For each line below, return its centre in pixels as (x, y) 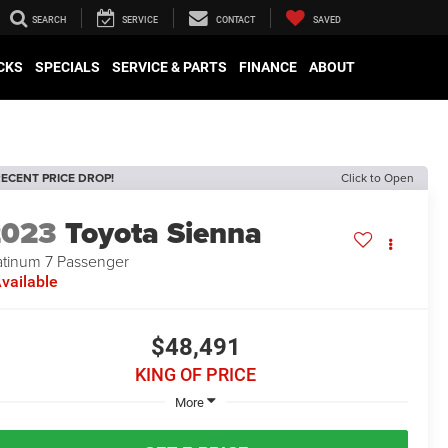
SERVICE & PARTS (169, 67)
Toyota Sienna (164, 233)
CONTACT (235, 20)
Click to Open (377, 177)
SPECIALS (67, 67)
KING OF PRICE (195, 375)
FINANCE (268, 67)
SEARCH (49, 20)
